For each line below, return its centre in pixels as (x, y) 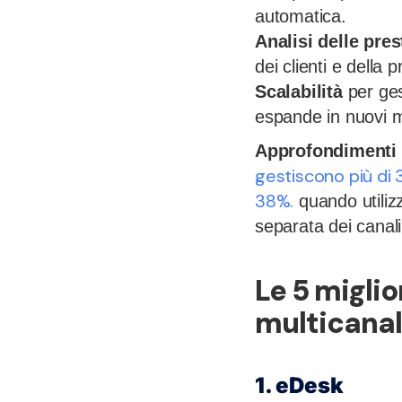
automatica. (301, 17)
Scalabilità (299, 92)
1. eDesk (299, 386)
